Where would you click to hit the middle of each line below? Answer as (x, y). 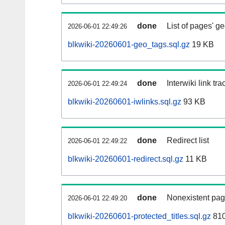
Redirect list (188, 141)
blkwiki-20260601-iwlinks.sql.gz (125, 102)
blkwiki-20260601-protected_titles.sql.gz (139, 216)
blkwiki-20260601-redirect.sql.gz (126, 159)
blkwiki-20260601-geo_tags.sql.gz (129, 45)
